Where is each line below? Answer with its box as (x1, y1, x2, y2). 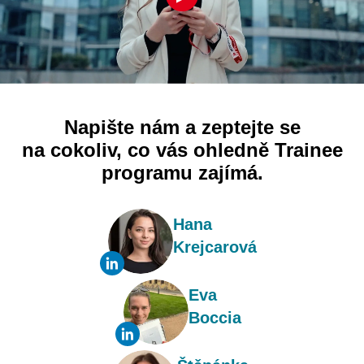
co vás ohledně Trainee (121, 138, 343, 161)
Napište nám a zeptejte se (63, 115, 301, 138)
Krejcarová (172, 237, 257, 256)
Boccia (188, 308, 241, 327)
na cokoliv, (21, 138, 122, 161)
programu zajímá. (101, 161, 263, 184)
